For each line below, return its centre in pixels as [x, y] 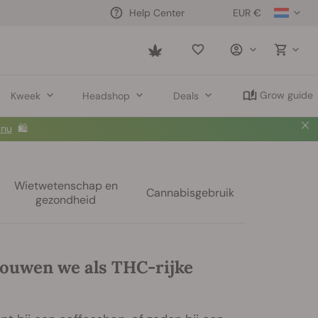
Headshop [106, 95]
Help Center [157, 12]
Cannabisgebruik [190, 193]
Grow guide [287, 95]
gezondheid [66, 200]
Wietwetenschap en [66, 186]
